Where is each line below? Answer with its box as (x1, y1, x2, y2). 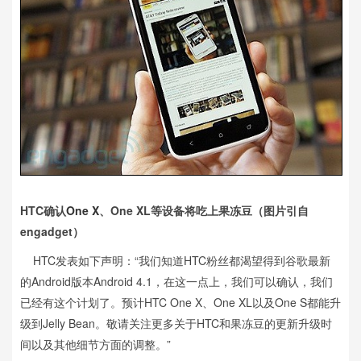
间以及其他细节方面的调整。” (20, 335, 171, 352)
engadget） (20, 222, 84, 239)
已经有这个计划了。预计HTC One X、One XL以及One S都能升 (20, 293, 341, 310)
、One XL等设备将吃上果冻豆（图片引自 (99, 201, 309, 218)
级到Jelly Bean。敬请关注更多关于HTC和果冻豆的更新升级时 (20, 314, 332, 331)
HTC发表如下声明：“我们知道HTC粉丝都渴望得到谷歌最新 (20, 251, 330, 268)
